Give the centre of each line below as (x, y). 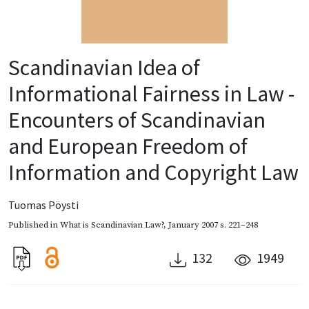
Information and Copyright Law (153, 173)
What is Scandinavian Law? (112, 225)
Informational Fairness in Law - (151, 94)
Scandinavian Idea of (104, 68)
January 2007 (193, 225)
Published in (34, 225)
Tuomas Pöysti (43, 205)
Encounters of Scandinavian (137, 120)
